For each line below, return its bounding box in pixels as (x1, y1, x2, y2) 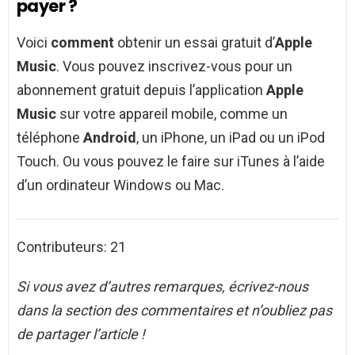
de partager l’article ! (17, 326, 145, 343)
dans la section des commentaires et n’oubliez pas (17, 302, 332, 319)
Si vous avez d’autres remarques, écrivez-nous (17, 278, 308, 296)
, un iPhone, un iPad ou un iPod (136, 129, 325, 147)
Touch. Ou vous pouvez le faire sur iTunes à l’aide (17, 153, 325, 170)
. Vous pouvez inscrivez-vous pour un (56, 58, 292, 75)
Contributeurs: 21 (17, 239, 126, 256)
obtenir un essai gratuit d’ (114, 34, 275, 52)
